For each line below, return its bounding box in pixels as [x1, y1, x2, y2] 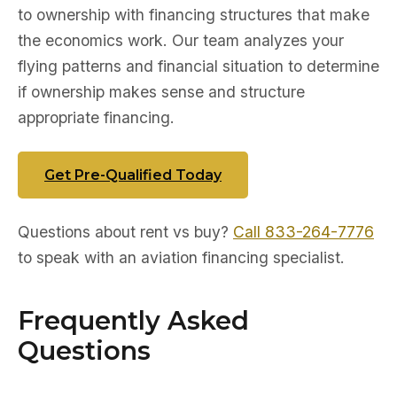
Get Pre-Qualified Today [44, 167, 222, 183]
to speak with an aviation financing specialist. [18, 248, 345, 267]
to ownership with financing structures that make [18, 5, 370, 24]
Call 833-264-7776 [233, 222, 374, 241]
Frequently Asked [18, 305, 249, 336]
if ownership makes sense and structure [18, 82, 305, 101]
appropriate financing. [18, 108, 175, 127]
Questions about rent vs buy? [18, 222, 233, 241]
